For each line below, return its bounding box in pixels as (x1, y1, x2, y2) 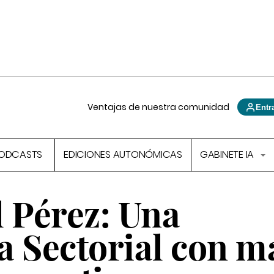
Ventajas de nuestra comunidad (87, 101, 230, 113)
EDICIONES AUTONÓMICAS (64, 147, 182, 162)
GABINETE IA (199, 147, 256, 162)
